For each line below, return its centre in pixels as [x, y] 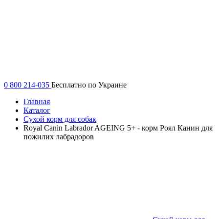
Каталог [37, 110]
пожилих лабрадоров [59, 136]
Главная [37, 101]
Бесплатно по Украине [89, 85]
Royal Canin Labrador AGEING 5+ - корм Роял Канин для [118, 128]
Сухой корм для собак [60, 119]
